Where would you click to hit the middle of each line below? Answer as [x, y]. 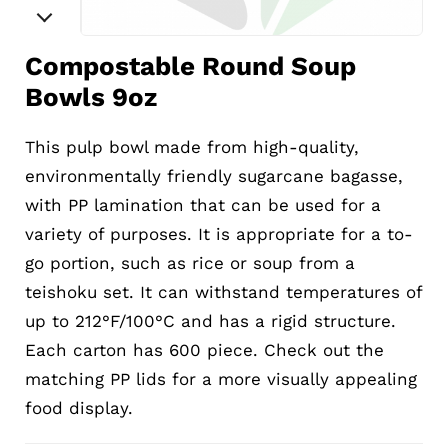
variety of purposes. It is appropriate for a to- [219, 234]
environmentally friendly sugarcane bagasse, [214, 176]
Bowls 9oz [91, 97]
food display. [79, 408]
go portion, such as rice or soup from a [190, 263]
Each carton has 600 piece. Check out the [204, 350]
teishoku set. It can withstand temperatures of [223, 292]
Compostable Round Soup [190, 66]
